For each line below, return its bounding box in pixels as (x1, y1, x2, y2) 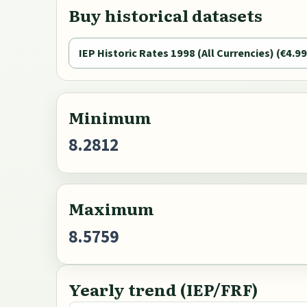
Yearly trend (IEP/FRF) (69, 277, 258, 302)
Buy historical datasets (69, 3, 262, 27)
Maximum (69, 196, 154, 221)
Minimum (69, 104, 151, 129)
